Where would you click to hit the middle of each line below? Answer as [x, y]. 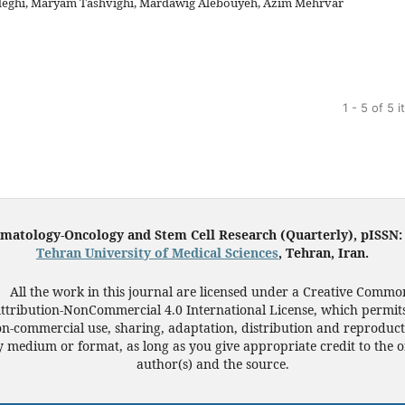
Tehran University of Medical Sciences [157, 252]
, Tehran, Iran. [324, 252]
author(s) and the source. [212, 363]
